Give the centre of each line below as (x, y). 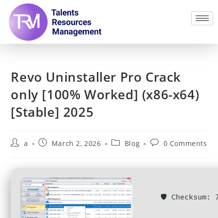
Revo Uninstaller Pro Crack (96, 77)
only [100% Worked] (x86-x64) (105, 94)
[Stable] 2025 (52, 112)
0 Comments (185, 143)
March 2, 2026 (76, 143)
